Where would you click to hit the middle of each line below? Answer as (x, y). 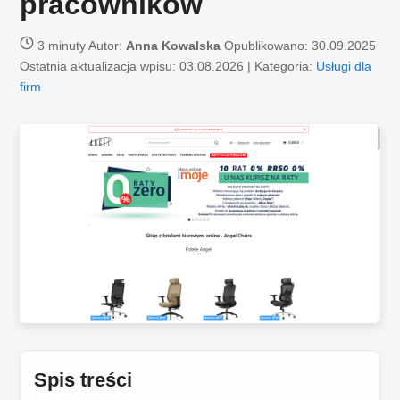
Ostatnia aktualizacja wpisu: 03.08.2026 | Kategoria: (168, 66)
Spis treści (83, 380)
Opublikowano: (267, 45)
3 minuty (62, 45)
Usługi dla (344, 66)
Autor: (106, 45)
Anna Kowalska (174, 45)
